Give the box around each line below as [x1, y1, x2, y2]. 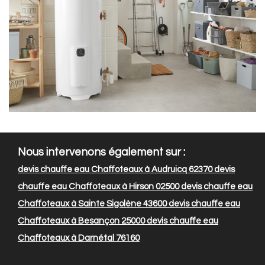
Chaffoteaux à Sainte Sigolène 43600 [18, 199, 167, 209]
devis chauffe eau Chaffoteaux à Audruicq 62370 [18, 165, 212, 174]
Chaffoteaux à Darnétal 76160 [18, 234, 140, 243]
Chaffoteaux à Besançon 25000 [18, 216, 145, 226]
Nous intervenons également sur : [18, 147, 185, 159]
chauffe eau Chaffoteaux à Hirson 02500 [18, 182, 179, 192]
